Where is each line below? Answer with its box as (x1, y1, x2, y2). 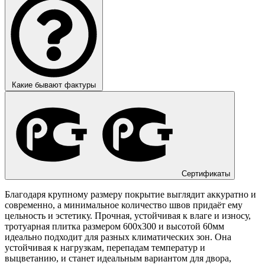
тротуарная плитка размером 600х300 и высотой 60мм (5, 221, 224, 232)
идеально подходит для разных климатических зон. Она (5, 232, 231, 243)
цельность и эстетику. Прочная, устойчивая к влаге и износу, (5, 211, 251, 221)
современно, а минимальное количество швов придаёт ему (5, 200, 243, 211)
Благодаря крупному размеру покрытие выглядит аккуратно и (5, 189, 256, 200)
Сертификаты (182, 169, 231, 179)
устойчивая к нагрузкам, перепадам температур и (5, 243, 205, 253)
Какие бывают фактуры (12, 80, 96, 89)
